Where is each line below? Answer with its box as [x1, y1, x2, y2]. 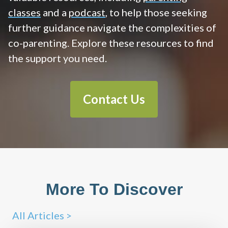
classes [8, 6, 41, 19]
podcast [69, 6, 105, 19]
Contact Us [83, 92, 145, 107]
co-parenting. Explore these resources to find [8, 37, 214, 49]
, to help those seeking [105, 6, 207, 19]
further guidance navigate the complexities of [8, 21, 216, 34]
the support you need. [8, 52, 107, 65]
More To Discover [45, 180, 183, 199]
